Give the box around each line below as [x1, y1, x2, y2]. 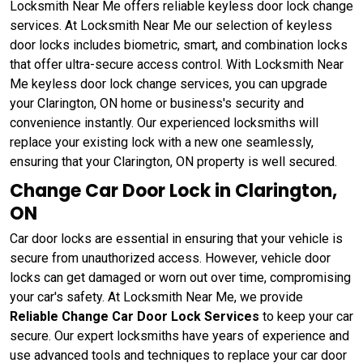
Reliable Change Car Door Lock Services [10, 309, 259, 325]
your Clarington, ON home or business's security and [10, 96, 304, 112]
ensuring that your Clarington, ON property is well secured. [10, 154, 340, 170]
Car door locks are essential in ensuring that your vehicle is [10, 231, 343, 247]
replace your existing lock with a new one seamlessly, [10, 135, 314, 151]
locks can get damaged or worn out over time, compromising [10, 270, 351, 286]
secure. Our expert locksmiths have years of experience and [10, 328, 349, 344]
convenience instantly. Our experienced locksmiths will [10, 115, 318, 131]
